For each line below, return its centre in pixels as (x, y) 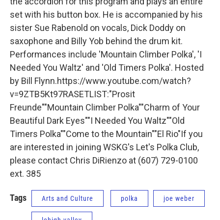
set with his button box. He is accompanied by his (106, 14)
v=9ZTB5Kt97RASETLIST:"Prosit (72, 94)
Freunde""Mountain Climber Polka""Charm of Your (105, 107)
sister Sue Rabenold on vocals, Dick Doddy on (98, 28)
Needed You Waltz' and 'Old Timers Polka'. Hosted (107, 68)
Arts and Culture (68, 198)
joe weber (179, 198)
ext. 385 (25, 174)
